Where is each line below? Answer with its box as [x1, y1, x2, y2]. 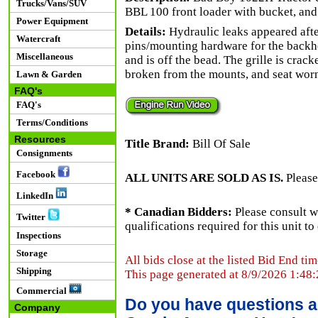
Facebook [11, 169, 57, 180]
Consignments [11, 148, 72, 158]
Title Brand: [124, 137, 192, 150]
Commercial [11, 285, 69, 296]
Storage [11, 247, 48, 258]
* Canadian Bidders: [124, 205, 232, 219]
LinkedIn [11, 190, 55, 202]
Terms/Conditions [11, 117, 88, 128]
